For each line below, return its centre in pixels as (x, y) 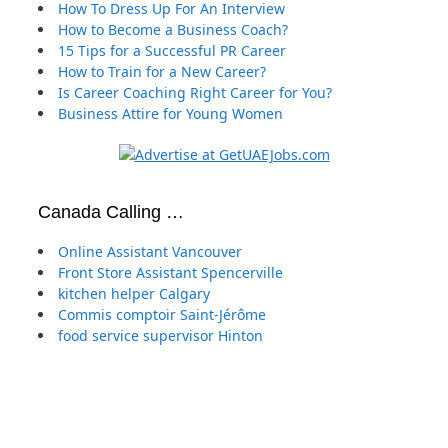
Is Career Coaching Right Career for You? (195, 92)
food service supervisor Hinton (160, 336)
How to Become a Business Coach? (173, 29)
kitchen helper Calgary (134, 294)
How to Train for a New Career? (162, 71)
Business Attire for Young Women (170, 113)
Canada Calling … (111, 212)
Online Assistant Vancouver (150, 252)
